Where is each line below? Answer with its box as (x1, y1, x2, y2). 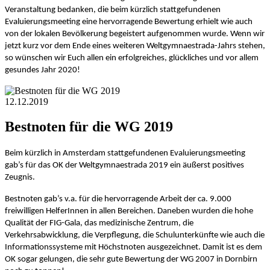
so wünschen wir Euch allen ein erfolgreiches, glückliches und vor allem (5, 53, 259, 63)
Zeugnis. (5, 173, 35, 183)
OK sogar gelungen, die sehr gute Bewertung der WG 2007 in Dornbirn (5, 255, 257, 265)
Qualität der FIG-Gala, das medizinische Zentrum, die (5, 219, 193, 228)
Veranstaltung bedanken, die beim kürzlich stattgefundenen (5, 5, 221, 14)
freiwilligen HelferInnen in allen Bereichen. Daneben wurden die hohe (5, 207, 253, 216)
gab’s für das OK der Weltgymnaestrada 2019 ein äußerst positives (5, 161, 244, 171)
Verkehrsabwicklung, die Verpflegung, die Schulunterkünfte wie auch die (5, 231, 265, 240)
